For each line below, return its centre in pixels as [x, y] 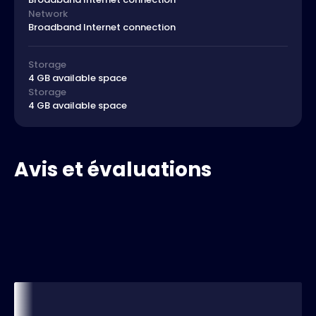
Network [48, 14]
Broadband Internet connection [102, 28]
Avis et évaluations [113, 170]
